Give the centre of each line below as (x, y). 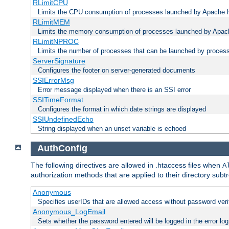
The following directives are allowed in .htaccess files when (127, 165)
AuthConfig (62, 148)
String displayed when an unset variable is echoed (112, 128)
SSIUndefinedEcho (63, 119)
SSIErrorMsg (53, 80)
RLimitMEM (51, 22)
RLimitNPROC (55, 41)
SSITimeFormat (58, 99)
